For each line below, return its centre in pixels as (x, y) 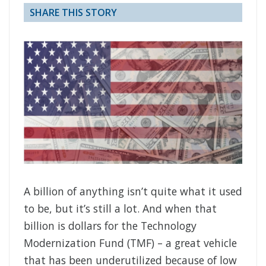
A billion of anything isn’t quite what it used (133, 191)
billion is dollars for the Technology (110, 226)
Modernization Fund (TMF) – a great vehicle (130, 243)
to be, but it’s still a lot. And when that (120, 209)
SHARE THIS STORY (73, 13)
